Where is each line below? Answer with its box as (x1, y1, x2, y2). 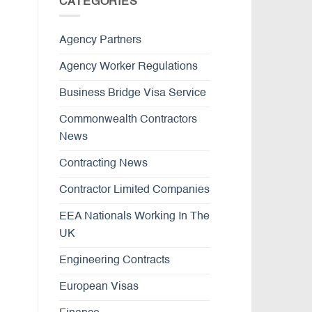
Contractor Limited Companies (58, 185, 210, 196)
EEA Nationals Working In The (58, 211, 210, 223)
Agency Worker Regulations (58, 61, 198, 73)
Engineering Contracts (58, 255, 170, 267)
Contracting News (58, 158, 148, 170)
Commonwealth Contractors (58, 114, 197, 126)
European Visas (58, 281, 139, 293)
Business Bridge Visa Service (58, 88, 206, 100)
